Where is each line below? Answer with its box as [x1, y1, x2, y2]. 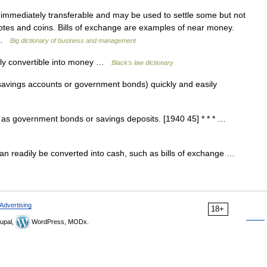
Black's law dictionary [111, 59, 173, 66]
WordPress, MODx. [30, 218, 89, 225]
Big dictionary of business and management [10, 37, 136, 44]
